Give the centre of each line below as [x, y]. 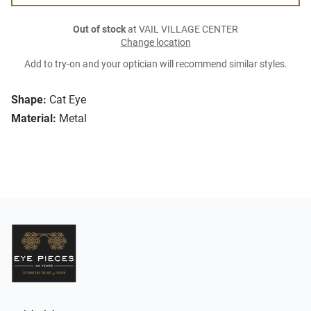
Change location [155, 43]
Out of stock [99, 30]
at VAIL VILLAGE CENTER [182, 30]
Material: [34, 119]
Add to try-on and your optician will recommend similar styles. [155, 65]
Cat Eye [68, 100]
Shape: [29, 100]
